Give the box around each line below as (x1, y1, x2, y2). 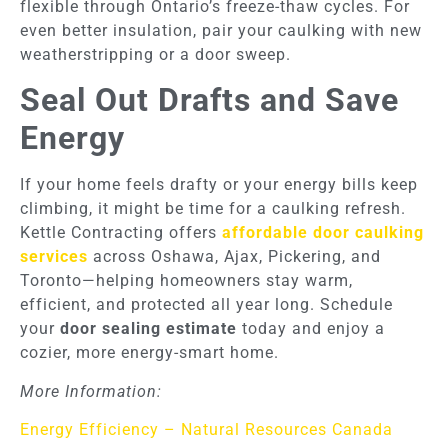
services (20, 247, 88, 267)
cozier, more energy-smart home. (20, 343, 279, 363)
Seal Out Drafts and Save (20, 81, 399, 120)
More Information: (20, 381, 162, 401)
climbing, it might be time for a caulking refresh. (20, 199, 406, 219)
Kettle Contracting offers (20, 223, 222, 243)
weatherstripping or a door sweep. (20, 44, 291, 64)
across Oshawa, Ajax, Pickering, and (88, 247, 381, 267)
